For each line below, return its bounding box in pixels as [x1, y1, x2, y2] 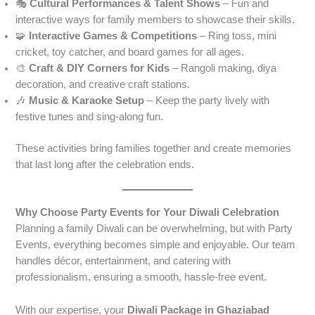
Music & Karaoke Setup [29, 94, 145, 106]
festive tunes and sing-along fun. [15, 110, 164, 122]
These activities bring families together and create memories [15, 142, 292, 154]
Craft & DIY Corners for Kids [29, 62, 170, 74]
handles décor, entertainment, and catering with [15, 255, 231, 267]
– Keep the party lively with [144, 94, 270, 106]
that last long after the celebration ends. [15, 158, 195, 170]
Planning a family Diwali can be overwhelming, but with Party [15, 223, 293, 235]
